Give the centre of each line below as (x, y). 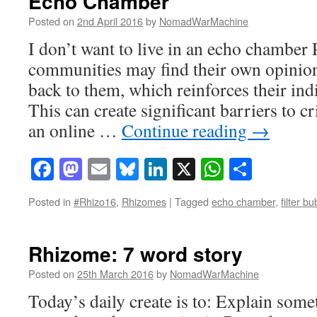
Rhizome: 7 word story (136, 254)
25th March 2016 (115, 274)
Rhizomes (144, 202)
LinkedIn (208, 169)
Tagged (192, 202)
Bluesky (175, 169)
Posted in (50, 202)
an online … (75, 130)
